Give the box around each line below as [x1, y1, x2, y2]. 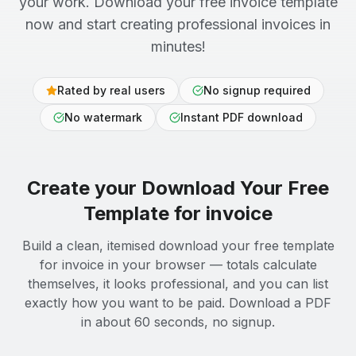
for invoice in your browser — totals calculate [39, 257, 317, 273]
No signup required [203, 83, 311, 97]
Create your [27, 176, 141, 199]
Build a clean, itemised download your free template [21, 238, 335, 253]
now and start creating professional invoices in [25, 16, 331, 33]
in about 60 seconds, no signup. [81, 314, 275, 330]
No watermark [64, 110, 142, 124]
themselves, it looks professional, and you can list [28, 276, 328, 292]
